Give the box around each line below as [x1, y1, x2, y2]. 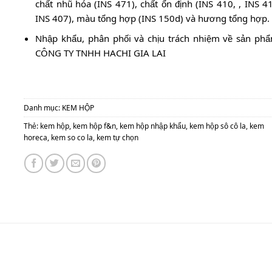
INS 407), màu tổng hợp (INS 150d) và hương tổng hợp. [35, 12, 270, 24]
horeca [23, 132, 47, 143]
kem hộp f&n [72, 121, 116, 132]
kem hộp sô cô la [189, 121, 246, 132]
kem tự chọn [96, 132, 138, 143]
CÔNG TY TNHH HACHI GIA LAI [35, 46, 166, 59]
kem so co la [50, 132, 93, 143]
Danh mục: [23, 103, 62, 114]
